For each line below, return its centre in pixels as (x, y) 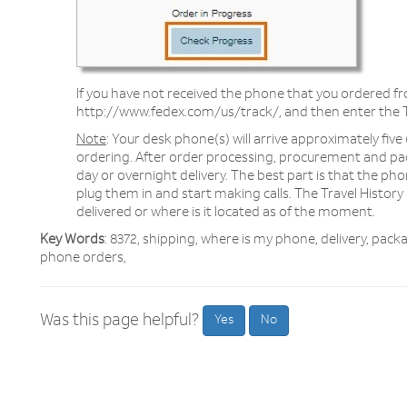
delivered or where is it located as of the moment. (226, 213)
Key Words (72, 240)
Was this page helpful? (121, 321)
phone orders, (83, 258)
